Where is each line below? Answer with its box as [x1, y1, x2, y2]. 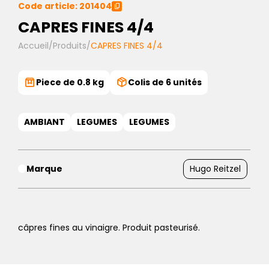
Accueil [18, 39, 49, 52]
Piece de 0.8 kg [36, 76, 104, 88]
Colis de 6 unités [128, 76, 202, 88]
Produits [53, 39, 86, 52]
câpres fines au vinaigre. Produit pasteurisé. [18, 221, 200, 234]
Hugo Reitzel [190, 162, 241, 175]
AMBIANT [24, 115, 65, 128]
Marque [26, 162, 62, 175]
